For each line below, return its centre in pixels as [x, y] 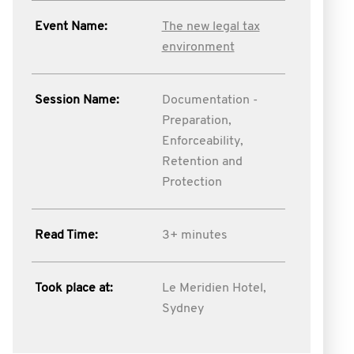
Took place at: [74, 288]
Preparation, [196, 121]
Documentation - [209, 100]
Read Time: [66, 235]
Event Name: [71, 27]
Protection [192, 183]
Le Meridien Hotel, [214, 288]
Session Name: [77, 100]
